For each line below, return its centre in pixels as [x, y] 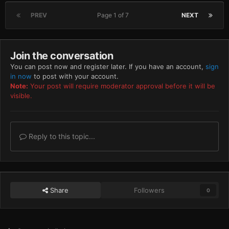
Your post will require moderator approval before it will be [122, 86]
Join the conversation [62, 56]
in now [21, 76]
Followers [150, 190]
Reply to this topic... [61, 136]
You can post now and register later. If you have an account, [108, 67]
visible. [21, 96]
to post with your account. [75, 76]
